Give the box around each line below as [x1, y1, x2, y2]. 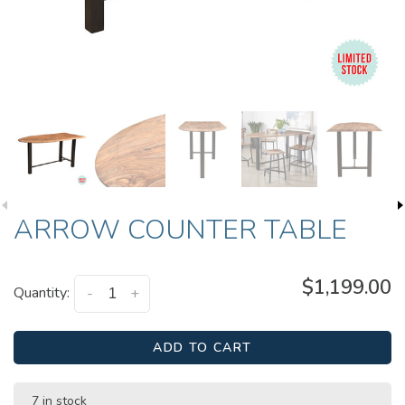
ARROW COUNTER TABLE [14, 212, 347, 249]
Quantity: [14, 283, 70, 303]
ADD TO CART [153, 339, 252, 357]
